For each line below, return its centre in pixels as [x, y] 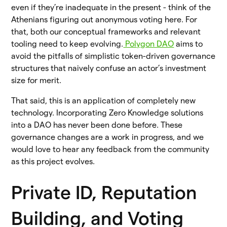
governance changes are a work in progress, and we [108, 137]
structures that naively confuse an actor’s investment [109, 68]
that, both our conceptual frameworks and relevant [106, 31]
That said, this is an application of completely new [104, 100]
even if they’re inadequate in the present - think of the [111, 7]
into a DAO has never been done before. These [97, 125]
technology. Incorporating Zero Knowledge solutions [107, 112]
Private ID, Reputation [104, 192]
